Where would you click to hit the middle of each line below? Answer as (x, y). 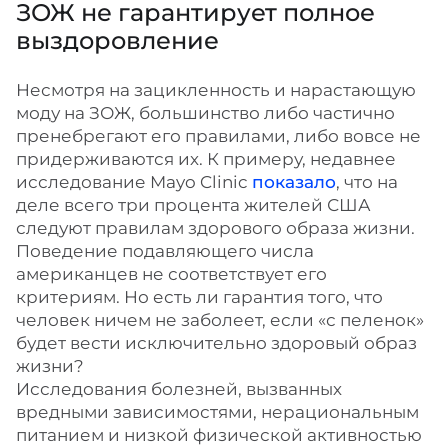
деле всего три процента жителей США (193, 205)
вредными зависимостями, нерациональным (217, 412)
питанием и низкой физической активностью (219, 435)
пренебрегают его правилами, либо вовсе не (218, 136)
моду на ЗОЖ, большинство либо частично (205, 113)
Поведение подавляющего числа (165, 251)
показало (294, 182)
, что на (367, 182)
